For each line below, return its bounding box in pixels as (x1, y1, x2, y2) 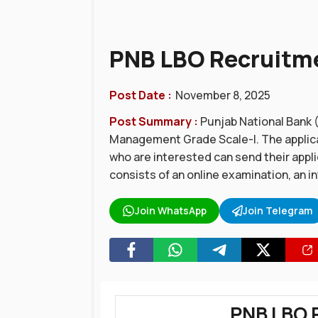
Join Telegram (243, 204, 313, 217)
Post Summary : (109, 114, 200, 129)
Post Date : (109, 87, 172, 103)
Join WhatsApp (134, 204, 207, 217)
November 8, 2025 (175, 87, 270, 103)
